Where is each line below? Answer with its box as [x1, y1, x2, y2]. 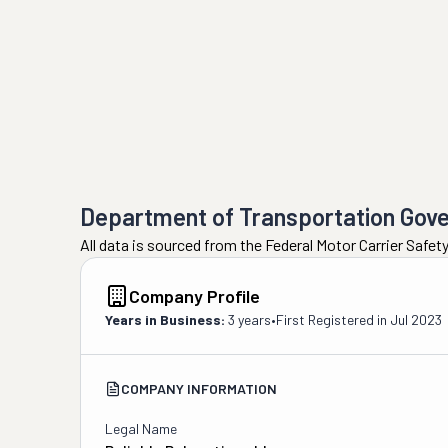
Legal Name [105, 420, 177, 437]
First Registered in [276, 311, 390, 328]
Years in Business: [105, 311, 225, 328]
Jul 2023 [390, 311, 442, 328]
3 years [228, 311, 271, 328]
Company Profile [129, 285, 260, 307]
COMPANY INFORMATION [121, 380, 277, 397]
